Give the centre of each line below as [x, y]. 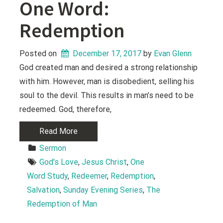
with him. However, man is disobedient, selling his [107, 82]
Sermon [53, 148]
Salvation [44, 190]
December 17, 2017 [107, 54]
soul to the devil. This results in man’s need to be [107, 96]
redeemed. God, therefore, [66, 110]
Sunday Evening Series [103, 190]
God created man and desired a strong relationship [109, 68]
